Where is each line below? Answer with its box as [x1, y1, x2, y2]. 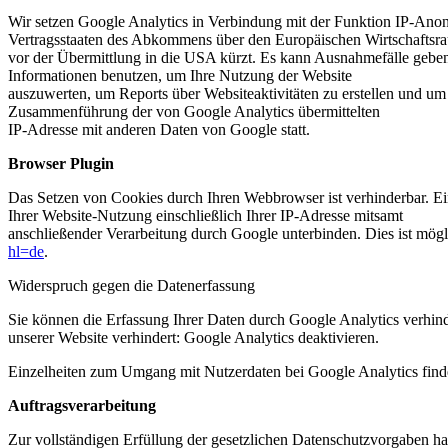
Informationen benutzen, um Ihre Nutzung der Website [8, 67, 352, 85]
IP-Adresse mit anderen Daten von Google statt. [8, 121, 310, 139]
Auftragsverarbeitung [8, 397, 156, 415]
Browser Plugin [8, 155, 114, 173]
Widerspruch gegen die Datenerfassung [8, 277, 255, 295]
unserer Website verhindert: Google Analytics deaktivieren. [8, 329, 379, 347]
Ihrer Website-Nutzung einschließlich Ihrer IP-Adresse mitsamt [8, 207, 403, 225]
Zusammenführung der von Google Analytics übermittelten [8, 103, 380, 121]
